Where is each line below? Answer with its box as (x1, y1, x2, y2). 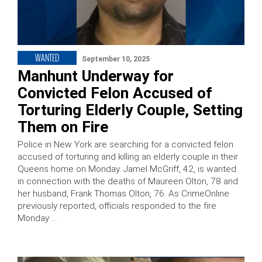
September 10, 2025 (82, 55, 150, 64)
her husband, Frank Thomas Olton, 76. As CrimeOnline (18, 188, 229, 199)
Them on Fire (18, 118, 108, 136)
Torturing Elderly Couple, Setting (18, 101, 243, 119)
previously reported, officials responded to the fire (18, 201, 216, 212)
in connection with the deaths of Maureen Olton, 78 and (18, 176, 238, 187)
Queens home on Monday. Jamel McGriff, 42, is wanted (18, 164, 236, 175)
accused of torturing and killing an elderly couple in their (18, 151, 238, 163)
